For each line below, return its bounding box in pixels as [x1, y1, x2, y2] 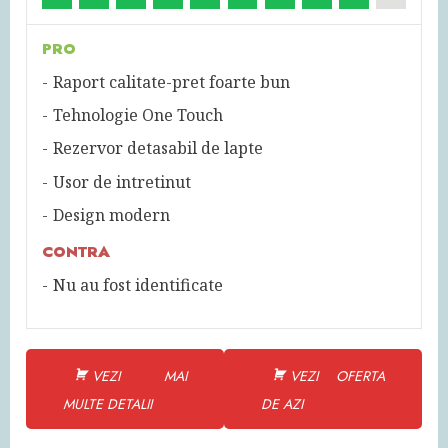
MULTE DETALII [63, 393, 152, 414]
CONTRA [42, 240, 110, 263]
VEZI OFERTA [290, 365, 385, 386]
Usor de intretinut [53, 170, 191, 193]
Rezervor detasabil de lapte [53, 137, 263, 160]
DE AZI [261, 393, 303, 414]
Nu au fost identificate [53, 273, 223, 296]
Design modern [53, 203, 170, 226]
